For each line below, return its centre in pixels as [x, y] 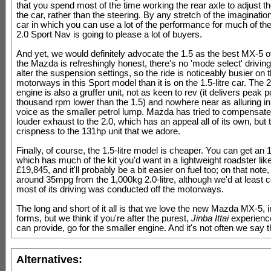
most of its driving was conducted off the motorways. [120, 189]
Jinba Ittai [210, 218]
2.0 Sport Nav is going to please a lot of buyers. [109, 34]
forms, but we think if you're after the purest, [104, 218]
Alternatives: [49, 259]
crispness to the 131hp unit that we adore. [98, 131]
